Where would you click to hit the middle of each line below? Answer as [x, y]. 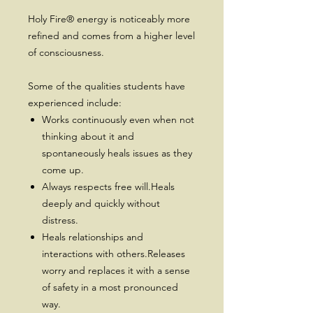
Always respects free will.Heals [108, 187]
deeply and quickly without [101, 203]
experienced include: [75, 103]
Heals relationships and [93, 237]
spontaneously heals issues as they [117, 153]
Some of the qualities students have [107, 86]
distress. [60, 220]
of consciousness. [66, 52]
